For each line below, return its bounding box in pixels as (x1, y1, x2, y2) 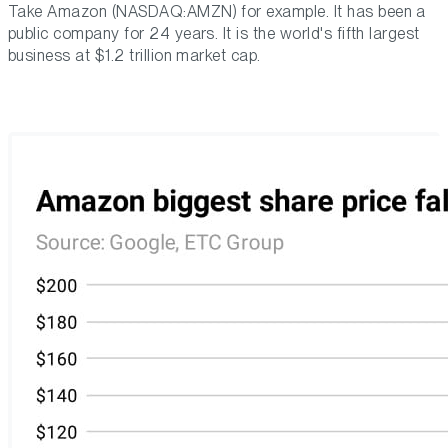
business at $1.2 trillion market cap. (8, 46, 261, 66)
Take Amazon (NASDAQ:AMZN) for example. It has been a (8, 2, 426, 22)
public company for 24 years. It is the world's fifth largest (8, 24, 420, 44)
